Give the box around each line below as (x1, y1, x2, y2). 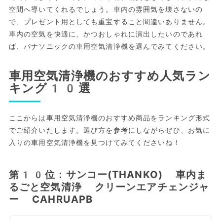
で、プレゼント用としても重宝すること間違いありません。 (8, 17, 211, 26)
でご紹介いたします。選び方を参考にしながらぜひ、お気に (8, 126, 211, 134)
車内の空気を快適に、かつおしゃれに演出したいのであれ (8, 30, 203, 38)
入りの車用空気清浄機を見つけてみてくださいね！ (8, 138, 181, 147)
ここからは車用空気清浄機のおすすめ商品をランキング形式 (8, 113, 211, 122)
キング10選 (8, 81, 91, 95)
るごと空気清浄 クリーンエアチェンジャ (8, 181, 210, 193)
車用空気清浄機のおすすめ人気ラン (8, 69, 211, 83)
